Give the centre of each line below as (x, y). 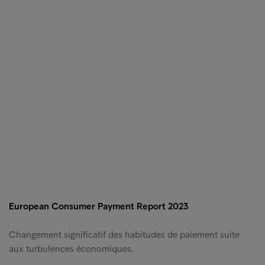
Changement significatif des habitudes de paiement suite (124, 235)
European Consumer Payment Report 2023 (98, 206)
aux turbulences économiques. (71, 249)
